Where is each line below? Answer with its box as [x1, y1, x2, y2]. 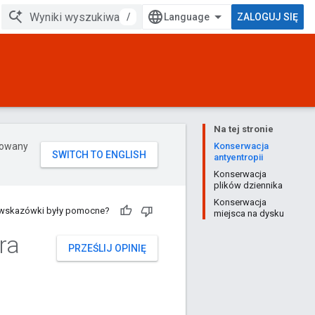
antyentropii [214, 152, 263, 162]
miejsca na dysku [214, 208, 284, 219]
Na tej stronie [214, 124, 274, 134]
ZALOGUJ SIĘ [237, 11, 298, 22]
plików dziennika [214, 180, 283, 191]
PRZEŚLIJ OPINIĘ [68, 243, 146, 254]
